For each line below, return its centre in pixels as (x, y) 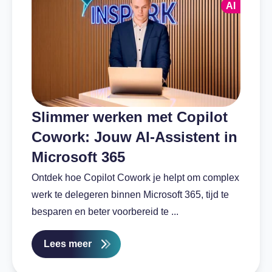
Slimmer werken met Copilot (130, 117)
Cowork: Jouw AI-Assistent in (134, 137)
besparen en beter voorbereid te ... (105, 211)
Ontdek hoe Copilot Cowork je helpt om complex (135, 177)
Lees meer (68, 243)
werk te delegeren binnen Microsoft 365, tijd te (130, 194)
